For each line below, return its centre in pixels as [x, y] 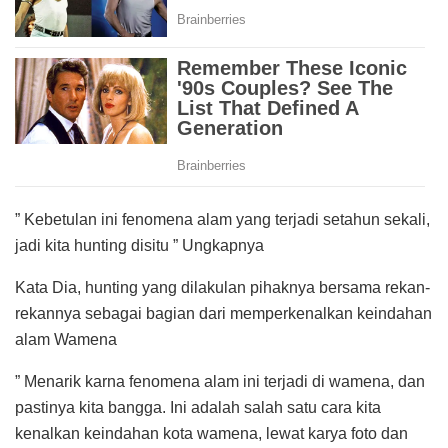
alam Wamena [66, 340]
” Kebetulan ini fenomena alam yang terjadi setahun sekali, [222, 220]
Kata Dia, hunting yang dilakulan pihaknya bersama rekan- [222, 288]
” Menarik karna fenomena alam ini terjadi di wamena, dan [220, 382]
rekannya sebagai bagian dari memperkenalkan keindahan [223, 314]
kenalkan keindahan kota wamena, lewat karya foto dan [211, 434]
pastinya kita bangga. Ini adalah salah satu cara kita [198, 408]
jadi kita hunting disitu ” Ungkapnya [139, 246]
